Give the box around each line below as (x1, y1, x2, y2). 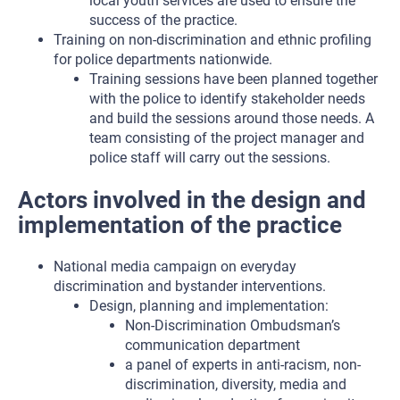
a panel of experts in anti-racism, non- (125, 356, 361, 373)
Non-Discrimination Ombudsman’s (125, 317, 340, 334)
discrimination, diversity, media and (125, 376, 346, 393)
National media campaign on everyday (54, 258, 296, 275)
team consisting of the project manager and (89, 129, 364, 146)
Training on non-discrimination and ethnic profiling (54, 31, 371, 48)
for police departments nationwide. (54, 51, 272, 68)
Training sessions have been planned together (89, 71, 378, 87)
